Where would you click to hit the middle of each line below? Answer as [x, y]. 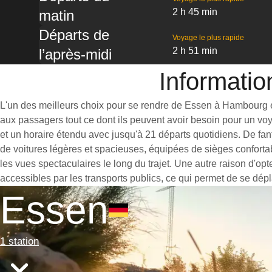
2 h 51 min [195, 51]
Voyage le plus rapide [208, 38]
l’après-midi [75, 54]
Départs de [74, 35]
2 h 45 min [195, 12]
